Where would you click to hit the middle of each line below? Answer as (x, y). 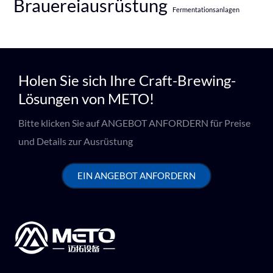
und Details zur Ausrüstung (76, 141)
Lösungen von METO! (86, 98)
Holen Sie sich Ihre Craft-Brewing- (127, 80)
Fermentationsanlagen (206, 9)
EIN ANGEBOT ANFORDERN (136, 175)
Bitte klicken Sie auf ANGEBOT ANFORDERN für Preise (134, 123)
